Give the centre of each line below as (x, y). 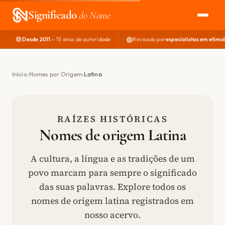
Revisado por (149, 39)
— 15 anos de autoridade (81, 39)
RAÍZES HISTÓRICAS (113, 119)
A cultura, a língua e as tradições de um (113, 159)
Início (20, 74)
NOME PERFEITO (43, 70)
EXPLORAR (33, 46)
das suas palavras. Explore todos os (113, 187)
